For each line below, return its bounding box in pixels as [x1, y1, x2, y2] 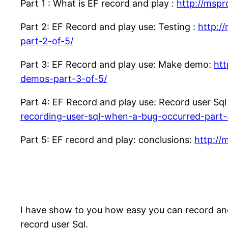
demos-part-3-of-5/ [20, 73, 107, 84]
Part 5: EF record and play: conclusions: [20, 134, 194, 146]
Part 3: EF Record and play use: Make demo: [20, 59, 214, 70]
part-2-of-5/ [20, 36, 73, 47]
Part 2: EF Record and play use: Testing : [20, 21, 198, 33]
